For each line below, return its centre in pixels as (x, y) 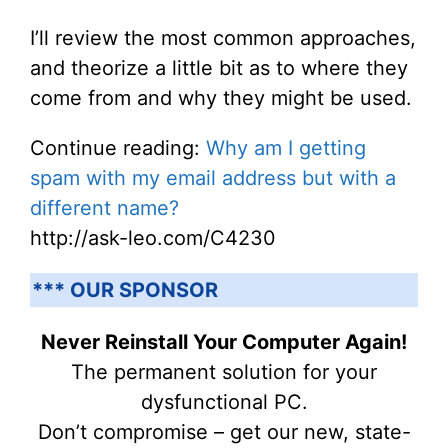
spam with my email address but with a (213, 178)
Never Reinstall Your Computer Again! (224, 342)
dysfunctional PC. (224, 402)
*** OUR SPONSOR (125, 290)
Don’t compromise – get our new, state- (224, 432)
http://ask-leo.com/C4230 (153, 238)
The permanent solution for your (224, 372)
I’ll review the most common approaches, (223, 38)
